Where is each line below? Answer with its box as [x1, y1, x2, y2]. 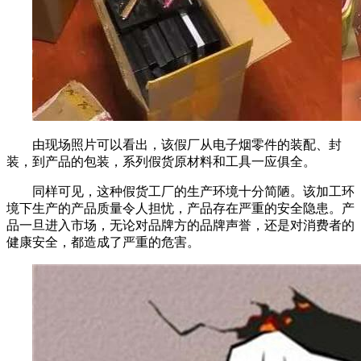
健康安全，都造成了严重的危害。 [6, 235, 200, 250]
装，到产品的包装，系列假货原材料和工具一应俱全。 [6, 155, 316, 169]
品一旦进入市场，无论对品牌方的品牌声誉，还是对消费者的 [6, 218, 355, 233]
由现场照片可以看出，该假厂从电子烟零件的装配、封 [32, 138, 342, 152]
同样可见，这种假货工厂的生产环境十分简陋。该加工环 [32, 185, 355, 199]
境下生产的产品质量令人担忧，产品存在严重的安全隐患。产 [6, 201, 355, 216]
